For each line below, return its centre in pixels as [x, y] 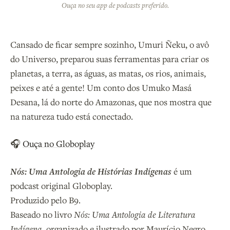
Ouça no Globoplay [59, 144]
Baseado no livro [42, 214]
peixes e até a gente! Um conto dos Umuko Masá [101, 88]
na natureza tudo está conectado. [72, 117]
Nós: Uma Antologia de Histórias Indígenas [91, 171]
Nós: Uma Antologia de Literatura [135, 214]
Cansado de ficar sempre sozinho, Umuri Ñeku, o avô [110, 45]
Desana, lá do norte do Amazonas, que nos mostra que [111, 102]
